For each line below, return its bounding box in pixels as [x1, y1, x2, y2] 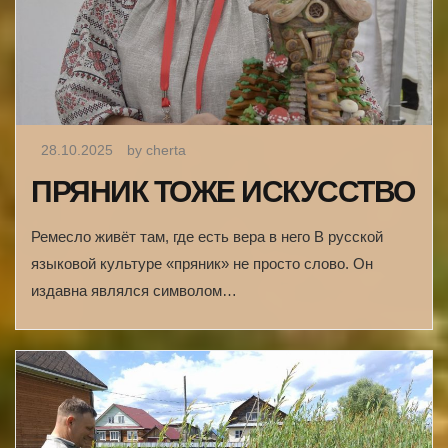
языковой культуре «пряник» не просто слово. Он [31, 254, 373, 272]
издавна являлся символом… [31, 281, 237, 299]
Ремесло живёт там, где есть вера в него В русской [31, 227, 383, 245]
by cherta [127, 141, 186, 158]
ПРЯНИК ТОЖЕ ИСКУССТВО [31, 174, 415, 208]
